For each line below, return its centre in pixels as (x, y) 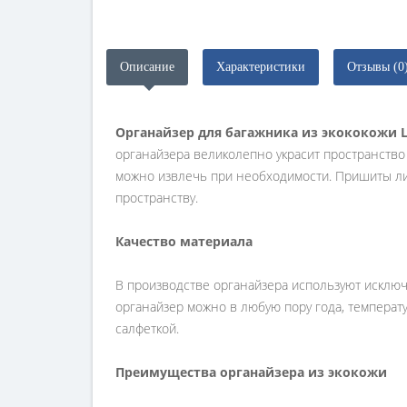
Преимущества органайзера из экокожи (251, 372)
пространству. (159, 198)
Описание (147, 67)
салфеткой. (147, 328)
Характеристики (261, 67)
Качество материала (184, 241)
